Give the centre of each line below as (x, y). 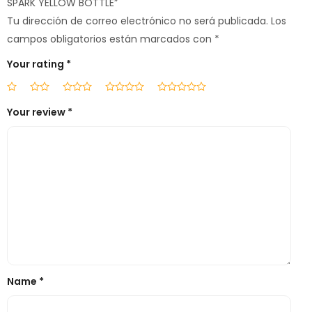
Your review (37, 112)
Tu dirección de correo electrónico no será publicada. (138, 21)
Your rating (37, 64)
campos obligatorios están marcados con (111, 39)
